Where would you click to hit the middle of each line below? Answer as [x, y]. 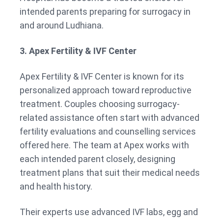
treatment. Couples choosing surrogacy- [100, 104]
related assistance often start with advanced [110, 118]
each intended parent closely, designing [97, 159]
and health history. [56, 187]
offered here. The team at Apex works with [104, 145]
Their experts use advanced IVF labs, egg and [109, 212]
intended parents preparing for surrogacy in [105, 12]
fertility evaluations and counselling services [108, 132]
